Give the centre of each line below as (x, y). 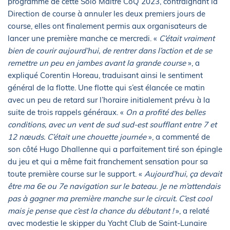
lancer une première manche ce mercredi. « (83, 38)
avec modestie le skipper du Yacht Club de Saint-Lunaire (107, 223)
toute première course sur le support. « (76, 174)
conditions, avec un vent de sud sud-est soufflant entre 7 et (112, 124)
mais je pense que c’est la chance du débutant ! (92, 211)
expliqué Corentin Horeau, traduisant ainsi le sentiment (105, 75)
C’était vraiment (187, 38)
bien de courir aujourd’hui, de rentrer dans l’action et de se (110, 51)
